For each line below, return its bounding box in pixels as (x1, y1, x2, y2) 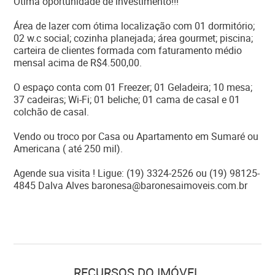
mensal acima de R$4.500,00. (14, 56, 142, 69)
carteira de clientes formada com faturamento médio (14, 44, 242, 57)
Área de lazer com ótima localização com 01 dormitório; (14, 19, 255, 33)
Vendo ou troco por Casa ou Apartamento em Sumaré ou (14, 130, 259, 143)
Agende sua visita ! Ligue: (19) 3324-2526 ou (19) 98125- (14, 166, 260, 180)
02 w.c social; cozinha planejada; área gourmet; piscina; (14, 31, 254, 45)
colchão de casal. (14, 105, 90, 118)
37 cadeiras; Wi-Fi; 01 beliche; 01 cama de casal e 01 (14, 93, 241, 106)
